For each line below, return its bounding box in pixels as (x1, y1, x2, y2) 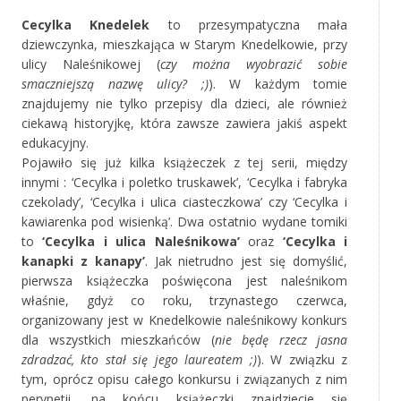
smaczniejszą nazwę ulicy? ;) (21, 75, 209, 93)
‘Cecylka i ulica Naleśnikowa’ (42, 233, 240, 251)
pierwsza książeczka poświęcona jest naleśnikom (21, 272, 347, 290)
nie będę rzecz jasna (214, 331, 347, 349)
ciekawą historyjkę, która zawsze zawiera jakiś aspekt (21, 115, 347, 132)
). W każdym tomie (208, 75, 347, 93)
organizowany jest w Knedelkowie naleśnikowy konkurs (21, 311, 347, 329)
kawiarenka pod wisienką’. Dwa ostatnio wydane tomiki (21, 213, 347, 231)
